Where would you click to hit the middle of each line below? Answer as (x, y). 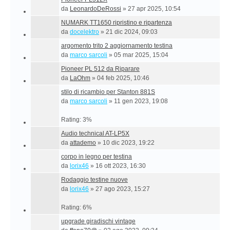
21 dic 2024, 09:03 (132, 32)
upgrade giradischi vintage (98, 221)
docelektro (84, 32)
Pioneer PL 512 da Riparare (100, 69)
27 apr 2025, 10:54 (154, 9)
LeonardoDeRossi (95, 9)
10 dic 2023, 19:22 (129, 143)
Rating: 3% (76, 120)
